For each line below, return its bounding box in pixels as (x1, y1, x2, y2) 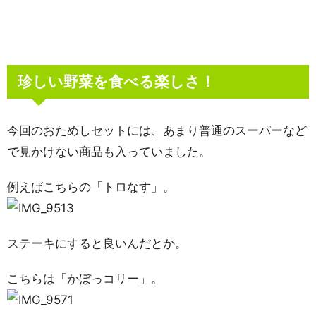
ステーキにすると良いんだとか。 (7, 236, 187, 250)
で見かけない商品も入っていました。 (7, 145, 211, 159)
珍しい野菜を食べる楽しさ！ (18, 73, 215, 90)
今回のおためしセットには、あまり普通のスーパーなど (7, 123, 307, 138)
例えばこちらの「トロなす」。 (7, 180, 175, 194)
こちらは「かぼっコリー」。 (7, 272, 163, 286)
